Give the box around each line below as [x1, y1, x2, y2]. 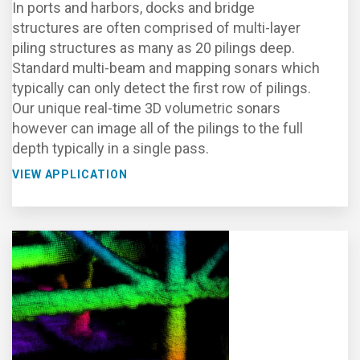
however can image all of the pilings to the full [12, 120, 303, 137]
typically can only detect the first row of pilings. [12, 80, 311, 96]
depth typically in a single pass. [12, 140, 209, 157]
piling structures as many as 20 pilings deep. [12, 39, 295, 56]
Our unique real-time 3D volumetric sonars [12, 100, 280, 117]
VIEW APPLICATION [12, 168, 128, 181]
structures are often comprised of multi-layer [12, 19, 301, 36]
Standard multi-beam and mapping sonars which [12, 59, 320, 76]
